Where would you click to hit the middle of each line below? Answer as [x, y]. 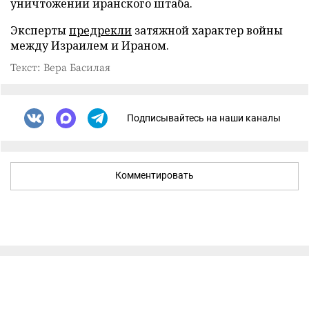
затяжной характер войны [207, 30]
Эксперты [40, 30]
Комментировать [154, 175]
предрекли [100, 30]
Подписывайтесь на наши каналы [204, 118]
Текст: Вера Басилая [60, 67]
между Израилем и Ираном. [90, 45]
